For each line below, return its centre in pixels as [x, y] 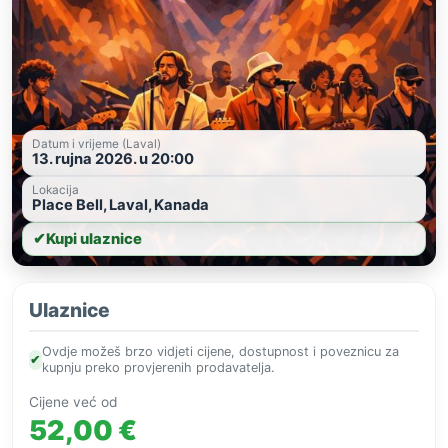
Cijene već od [73, 402]
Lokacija [55, 190]
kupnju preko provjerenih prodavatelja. [158, 368]
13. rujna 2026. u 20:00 [113, 159]
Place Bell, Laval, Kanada [120, 205]
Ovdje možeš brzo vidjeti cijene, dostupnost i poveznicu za [220, 352]
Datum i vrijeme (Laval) [96, 144]
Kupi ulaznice [94, 239]
